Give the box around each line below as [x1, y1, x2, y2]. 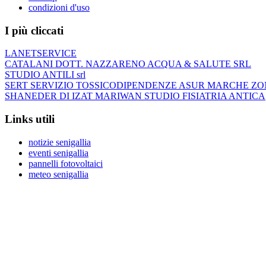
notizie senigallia [28, 137, 91, 147]
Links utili [5, 113, 55, 126]
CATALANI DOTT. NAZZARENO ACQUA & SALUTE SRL [5, 59, 251, 69]
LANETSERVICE [5, 48, 77, 59]
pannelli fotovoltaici [28, 158, 103, 169]
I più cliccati [5, 24, 64, 37]
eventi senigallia [28, 147, 88, 158]
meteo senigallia [28, 169, 88, 179]
